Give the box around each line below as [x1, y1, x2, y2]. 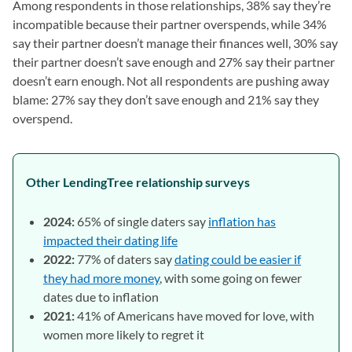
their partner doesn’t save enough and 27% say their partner [13, 53, 335, 69]
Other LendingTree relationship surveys [26, 174, 250, 189]
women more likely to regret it [43, 326, 204, 342]
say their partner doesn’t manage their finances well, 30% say [13, 35, 338, 50]
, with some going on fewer [159, 269, 302, 285]
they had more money [43, 269, 159, 285]
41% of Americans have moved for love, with [75, 307, 314, 323]
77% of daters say [75, 251, 174, 266]
